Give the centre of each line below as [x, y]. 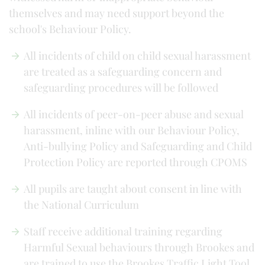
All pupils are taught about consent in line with [133, 189]
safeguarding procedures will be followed [121, 88]
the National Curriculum [81, 205]
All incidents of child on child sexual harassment [137, 56]
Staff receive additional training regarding [123, 231]
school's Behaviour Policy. [70, 29]
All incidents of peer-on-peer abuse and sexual [134, 114]
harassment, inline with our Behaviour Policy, [132, 130]
